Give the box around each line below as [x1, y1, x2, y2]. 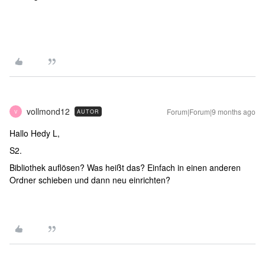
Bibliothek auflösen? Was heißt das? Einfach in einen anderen [9, 161, 241, 173]
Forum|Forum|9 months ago [167, 106, 256, 117]
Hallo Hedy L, [9, 127, 60, 139]
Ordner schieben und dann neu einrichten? [9, 174, 170, 186]
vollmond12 [27, 105, 70, 117]
